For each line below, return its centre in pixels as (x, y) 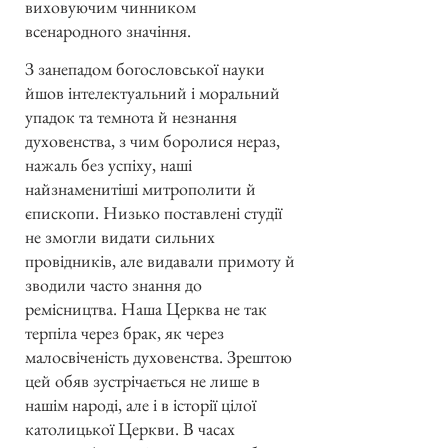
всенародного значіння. (108, 30)
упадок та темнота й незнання (131, 117)
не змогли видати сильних (120, 237)
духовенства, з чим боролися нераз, (152, 141)
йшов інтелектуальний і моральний (152, 93)
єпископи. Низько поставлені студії (153, 213)
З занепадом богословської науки (145, 69)
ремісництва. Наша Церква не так (146, 309)
